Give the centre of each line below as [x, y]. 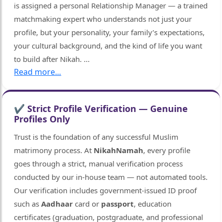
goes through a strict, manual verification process [99, 164]
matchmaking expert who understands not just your [103, 19]
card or [87, 204]
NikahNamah [119, 150]
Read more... [38, 72]
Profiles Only [42, 119]
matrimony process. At [54, 150]
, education [153, 204]
